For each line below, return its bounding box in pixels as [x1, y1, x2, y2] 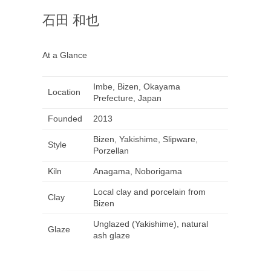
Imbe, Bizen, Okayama [93, 82, 180, 92]
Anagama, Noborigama [93, 166, 182, 177]
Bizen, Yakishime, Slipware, [93, 134, 198, 145]
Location [47, 87, 80, 97]
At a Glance [42, 50, 88, 60]
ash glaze [93, 230, 130, 241]
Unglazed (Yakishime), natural [93, 219, 208, 229]
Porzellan [93, 146, 129, 156]
